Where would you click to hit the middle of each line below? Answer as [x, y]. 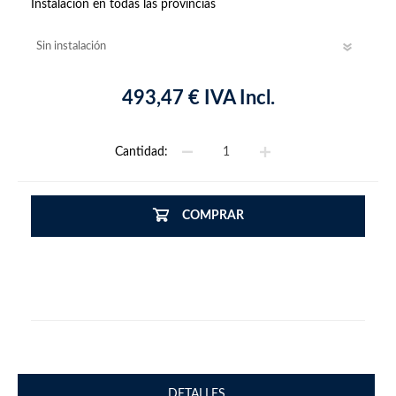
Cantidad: [141, 152]
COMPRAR [213, 216]
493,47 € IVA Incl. [198, 99]
